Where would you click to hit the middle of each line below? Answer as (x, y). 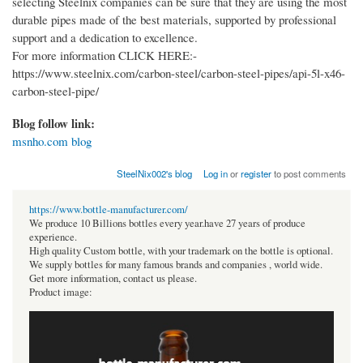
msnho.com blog (52, 141)
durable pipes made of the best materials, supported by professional (174, 20)
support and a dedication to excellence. (105, 38)
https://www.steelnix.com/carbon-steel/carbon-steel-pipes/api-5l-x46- (179, 73)
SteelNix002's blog (154, 174)
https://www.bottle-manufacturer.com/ (109, 210)
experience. (53, 237)
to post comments (309, 174)
